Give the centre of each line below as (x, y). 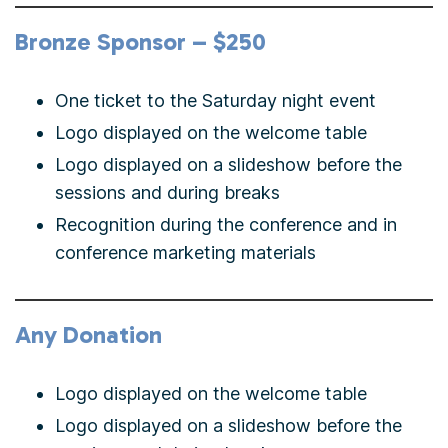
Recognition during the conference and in (226, 224)
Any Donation (88, 334)
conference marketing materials (185, 252)
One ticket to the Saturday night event (215, 100)
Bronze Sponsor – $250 (140, 41)
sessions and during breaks (167, 192)
